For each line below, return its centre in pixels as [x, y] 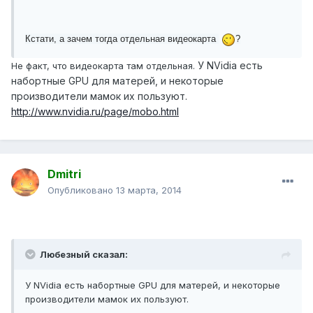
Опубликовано [82, 190]
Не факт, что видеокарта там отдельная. [104, 65]
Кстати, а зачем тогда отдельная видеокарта [122, 39]
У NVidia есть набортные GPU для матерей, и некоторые [153, 285]
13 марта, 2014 [149, 190]
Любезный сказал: [84, 255]
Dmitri [64, 174]
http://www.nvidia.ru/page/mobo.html [95, 111]
